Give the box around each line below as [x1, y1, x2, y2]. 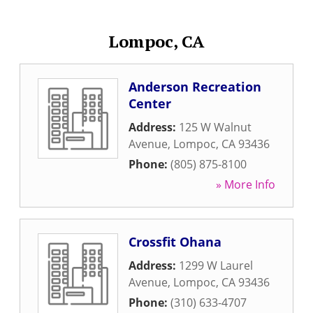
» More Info [216, 177, 275, 192]
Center [129, 95, 171, 112]
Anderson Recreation [129, 78, 261, 95]
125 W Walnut [179, 119, 252, 135]
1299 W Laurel [179, 258, 253, 273]
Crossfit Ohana [129, 233, 221, 250]
